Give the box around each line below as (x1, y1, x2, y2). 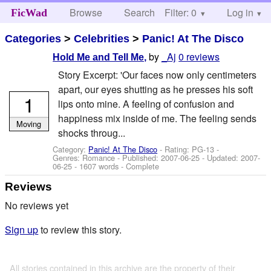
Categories (5, 32, 62, 45)
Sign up (5, 222, 39, 237)
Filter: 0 (165, 5, 197, 19)
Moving (16, 117, 42, 129)
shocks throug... (57, 125, 125, 140)
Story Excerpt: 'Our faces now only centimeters (57, 67, 256, 82)
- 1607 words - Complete (72, 160, 160, 172)
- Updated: (200, 151, 241, 163)
